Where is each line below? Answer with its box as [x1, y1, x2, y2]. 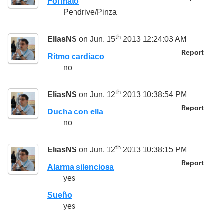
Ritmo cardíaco [47, 52, 104, 61]
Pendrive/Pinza [63, 8, 117, 17]
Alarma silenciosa [47, 162, 114, 171]
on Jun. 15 [77, 35, 115, 43]
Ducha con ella [47, 107, 103, 116]
